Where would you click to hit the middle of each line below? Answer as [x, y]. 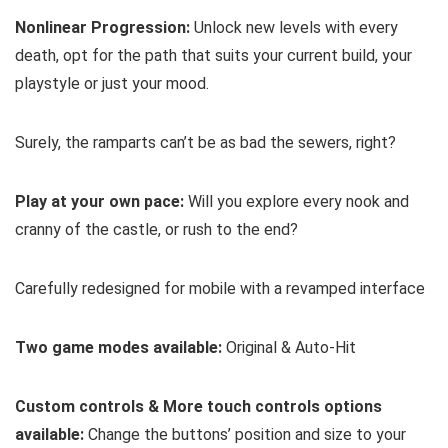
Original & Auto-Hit [289, 348]
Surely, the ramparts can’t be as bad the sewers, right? [205, 143]
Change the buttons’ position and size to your [245, 435]
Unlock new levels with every [294, 28]
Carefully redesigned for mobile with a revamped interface [220, 289]
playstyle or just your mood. [112, 84]
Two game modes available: [118, 348]
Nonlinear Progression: [102, 28]
